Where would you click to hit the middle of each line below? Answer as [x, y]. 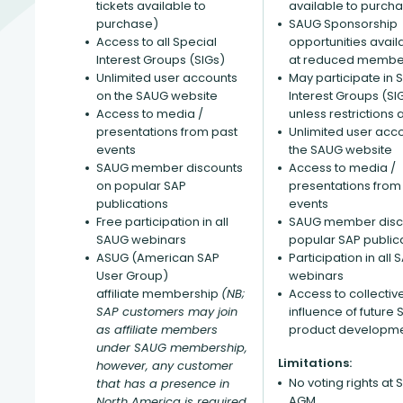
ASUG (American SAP [158, 258]
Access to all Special [157, 42]
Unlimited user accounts [167, 78]
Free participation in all [162, 222]
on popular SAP [141, 186]
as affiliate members [157, 330]
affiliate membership [159, 294]
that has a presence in [163, 384]
